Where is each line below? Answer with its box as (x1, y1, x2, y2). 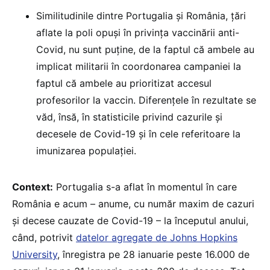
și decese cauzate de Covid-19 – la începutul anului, (12, 214, 248, 227)
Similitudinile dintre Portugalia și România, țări (36, 9, 246, 22)
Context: (12, 180, 53, 193)
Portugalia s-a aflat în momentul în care (53, 180, 237, 193)
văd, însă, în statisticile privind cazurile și (36, 110, 222, 123)
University (12, 248, 57, 260)
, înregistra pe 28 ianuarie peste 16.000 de (57, 248, 250, 260)
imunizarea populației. (36, 144, 136, 157)
